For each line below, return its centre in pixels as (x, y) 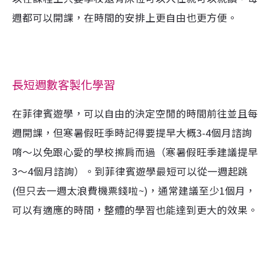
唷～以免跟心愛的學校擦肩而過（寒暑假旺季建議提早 (135, 152)
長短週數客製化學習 (64, 85)
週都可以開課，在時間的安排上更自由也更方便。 (125, 17)
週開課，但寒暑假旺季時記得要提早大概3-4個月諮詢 (132, 133)
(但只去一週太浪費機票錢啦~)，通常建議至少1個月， (134, 190)
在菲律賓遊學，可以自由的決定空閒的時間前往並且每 (135, 113)
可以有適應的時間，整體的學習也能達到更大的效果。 (135, 210)
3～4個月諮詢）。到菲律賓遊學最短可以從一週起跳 (130, 171)
